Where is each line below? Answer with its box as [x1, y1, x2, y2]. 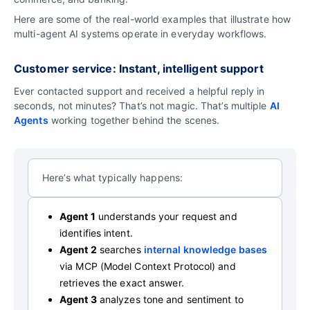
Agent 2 [60, 244, 97, 256]
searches [96, 244, 144, 256]
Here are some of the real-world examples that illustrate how [14, 13, 291, 26]
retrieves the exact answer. [60, 277, 184, 289]
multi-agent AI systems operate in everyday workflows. [14, 28, 267, 40]
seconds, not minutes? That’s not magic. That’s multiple [14, 100, 270, 112]
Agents [14, 114, 48, 127]
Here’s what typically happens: [42, 172, 183, 184]
